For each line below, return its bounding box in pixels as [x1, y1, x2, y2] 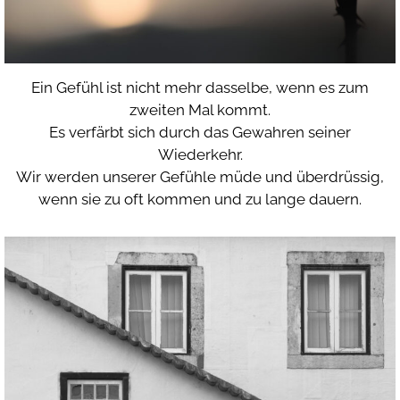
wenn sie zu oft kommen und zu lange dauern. [38, 189, 362, 208]
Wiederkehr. [157, 145, 243, 163]
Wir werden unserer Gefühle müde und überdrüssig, [16, 167, 384, 186]
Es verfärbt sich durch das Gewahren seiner [49, 122, 351, 141]
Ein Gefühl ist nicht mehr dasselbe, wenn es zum [31, 78, 369, 96]
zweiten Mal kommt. [129, 100, 271, 119]
